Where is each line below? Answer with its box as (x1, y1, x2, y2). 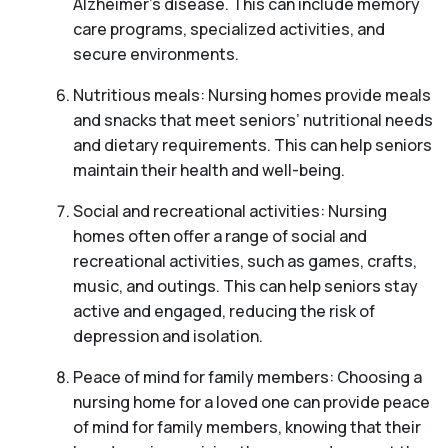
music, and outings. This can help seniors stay (72, 275, 418, 298)
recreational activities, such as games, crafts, (72, 250, 417, 273)
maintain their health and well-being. (72, 159, 345, 182)
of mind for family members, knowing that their (72, 416, 421, 439)
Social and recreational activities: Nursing (72, 200, 387, 223)
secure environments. (72, 43, 239, 66)
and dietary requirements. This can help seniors (72, 134, 432, 157)
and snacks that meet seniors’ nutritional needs (72, 109, 433, 132)
